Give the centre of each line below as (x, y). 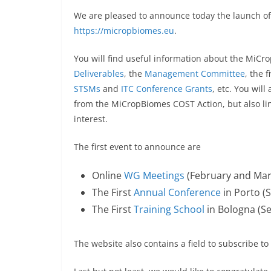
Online (108, 176)
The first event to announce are (137, 147)
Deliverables (99, 74)
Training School (169, 210)
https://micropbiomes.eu (124, 31)
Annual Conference (177, 193)
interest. (91, 119)
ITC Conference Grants (167, 89)
